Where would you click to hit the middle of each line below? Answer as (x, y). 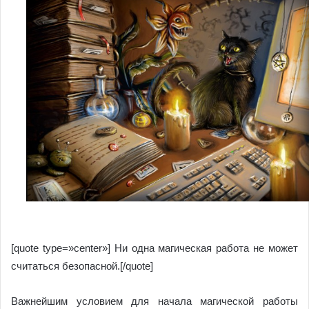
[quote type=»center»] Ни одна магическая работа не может (154, 248)
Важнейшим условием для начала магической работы (154, 301)
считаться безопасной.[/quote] (82, 266)
